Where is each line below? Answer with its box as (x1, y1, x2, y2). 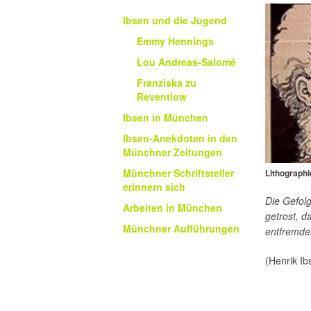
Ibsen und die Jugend (123, 13, 227, 28)
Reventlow (137, 90, 187, 104)
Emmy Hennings (137, 34, 214, 49)
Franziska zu (137, 76, 196, 90)
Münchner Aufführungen (123, 221, 239, 236)
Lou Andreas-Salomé (137, 55, 236, 69)
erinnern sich (123, 180, 185, 194)
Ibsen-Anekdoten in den (123, 131, 237, 146)
